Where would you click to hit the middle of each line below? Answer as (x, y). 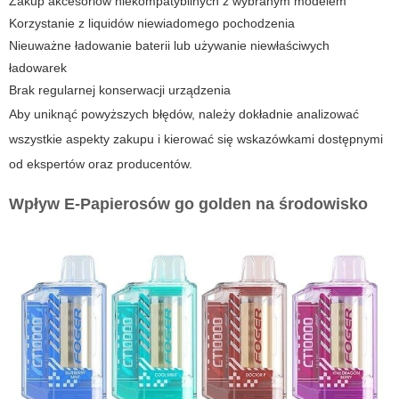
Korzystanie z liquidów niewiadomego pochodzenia (152, 24)
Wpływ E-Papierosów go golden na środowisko (188, 204)
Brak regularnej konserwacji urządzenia (120, 90)
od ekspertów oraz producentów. (101, 164)
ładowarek (38, 68)
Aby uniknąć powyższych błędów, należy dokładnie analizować (184, 114)
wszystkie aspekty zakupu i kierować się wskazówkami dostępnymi (196, 139)
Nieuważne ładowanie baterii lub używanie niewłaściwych (169, 46)
